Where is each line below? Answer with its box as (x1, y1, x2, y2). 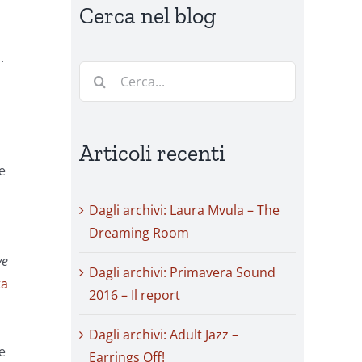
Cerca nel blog (79, 2, 216, 29)
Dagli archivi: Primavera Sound (89, 263, 276, 282)
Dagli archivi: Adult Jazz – (89, 326, 238, 344)
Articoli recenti (79, 140, 225, 167)
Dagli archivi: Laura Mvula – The (89, 201, 280, 220)
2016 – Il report (89, 286, 180, 305)
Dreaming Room (89, 224, 189, 242)
